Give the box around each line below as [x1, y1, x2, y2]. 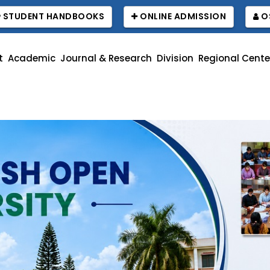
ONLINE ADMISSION [137, 10, 226, 22]
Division [156, 52, 193, 64]
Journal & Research [60, 52, 152, 64]
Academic [7, 52, 55, 64]
